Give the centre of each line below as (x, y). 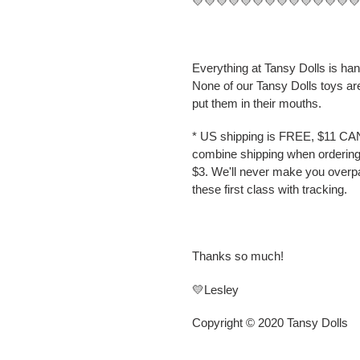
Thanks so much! (238, 256)
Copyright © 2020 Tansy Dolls (270, 322)
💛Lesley (215, 289)
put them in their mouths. (257, 103)
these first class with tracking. (270, 190)
